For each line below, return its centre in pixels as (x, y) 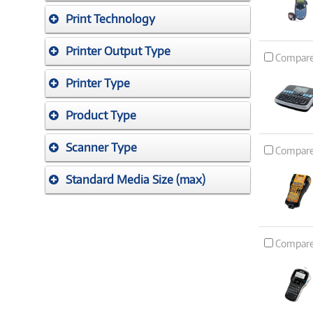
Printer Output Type (118, 51)
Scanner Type (101, 147)
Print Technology (110, 19)
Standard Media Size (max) (136, 180)
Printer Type (98, 83)
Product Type (101, 115)
